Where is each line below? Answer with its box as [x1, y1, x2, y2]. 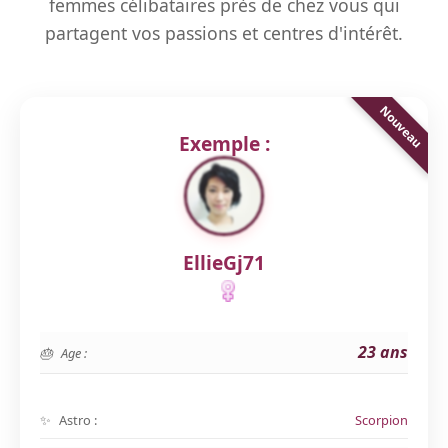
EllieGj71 [183, 249, 265, 276]
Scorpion [355, 411, 408, 429]
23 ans [358, 341, 408, 363]
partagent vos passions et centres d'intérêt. [45, 21, 403, 45]
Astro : [59, 411, 97, 429]
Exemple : [178, 130, 270, 157]
